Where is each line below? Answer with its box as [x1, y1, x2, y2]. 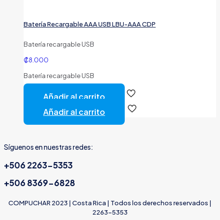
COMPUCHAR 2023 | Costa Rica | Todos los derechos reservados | [8, 198, 212, 207]
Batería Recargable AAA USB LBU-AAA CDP [24, 20, 156, 28]
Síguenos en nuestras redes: [4, 142, 93, 151]
